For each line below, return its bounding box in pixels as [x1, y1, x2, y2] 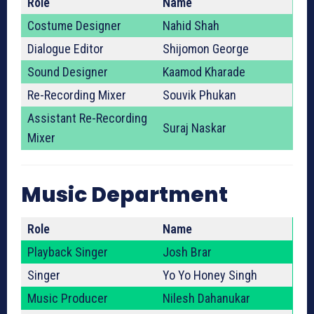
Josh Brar [163, 245, 212, 260]
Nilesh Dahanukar [163, 291, 250, 306]
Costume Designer [27, 18, 121, 34]
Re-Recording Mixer [27, 88, 126, 103]
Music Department [21, 180, 228, 210]
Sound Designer [27, 64, 108, 80]
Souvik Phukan [163, 88, 236, 103]
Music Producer [27, 291, 108, 306]
